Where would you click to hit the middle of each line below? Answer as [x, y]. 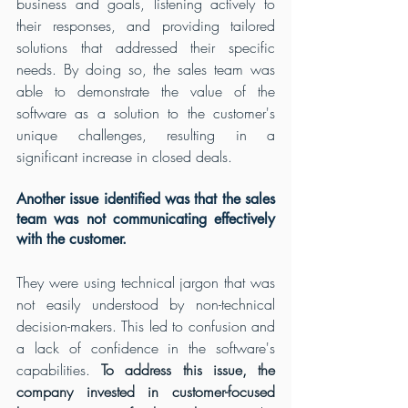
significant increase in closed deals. [127, 156]
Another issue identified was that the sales [146, 199]
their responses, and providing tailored [146, 25]
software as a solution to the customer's [146, 112]
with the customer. [71, 239]
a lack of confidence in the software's [146, 347]
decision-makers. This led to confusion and [146, 326]
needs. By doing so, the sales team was [146, 69]
